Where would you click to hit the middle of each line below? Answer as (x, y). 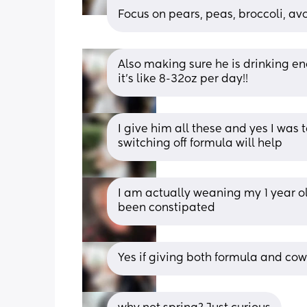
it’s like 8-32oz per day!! (183, 79)
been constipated (167, 208)
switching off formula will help (200, 144)
